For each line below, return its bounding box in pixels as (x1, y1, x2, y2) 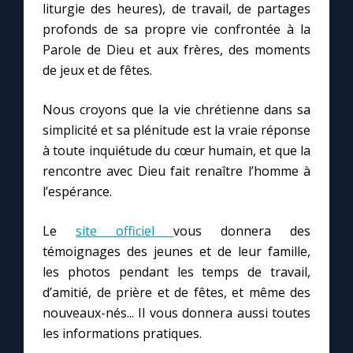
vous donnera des (173, 222, 310, 240)
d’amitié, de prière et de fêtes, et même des (43, 284, 310, 302)
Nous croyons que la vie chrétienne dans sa (43, 101, 310, 119)
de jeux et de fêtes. (43, 61, 152, 80)
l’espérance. (43, 183, 112, 201)
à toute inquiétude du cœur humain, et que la (43, 142, 310, 160)
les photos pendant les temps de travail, (43, 263, 310, 281)
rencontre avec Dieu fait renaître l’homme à (43, 162, 310, 180)
